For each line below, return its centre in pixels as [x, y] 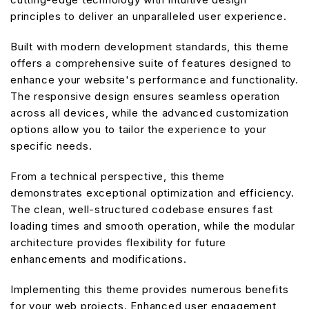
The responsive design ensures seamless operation [145, 96]
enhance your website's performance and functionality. [154, 79]
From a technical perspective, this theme [118, 176]
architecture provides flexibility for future [118, 242]
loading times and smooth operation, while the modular [153, 226]
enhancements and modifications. [99, 259]
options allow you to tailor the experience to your [139, 129]
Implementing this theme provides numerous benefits [150, 289]
